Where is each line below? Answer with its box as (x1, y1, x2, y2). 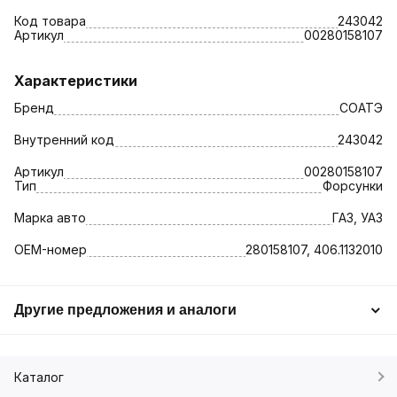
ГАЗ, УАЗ (332, 209, 383, 225)
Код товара (14, 12, 86, 28)
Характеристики (14, 71, 137, 90)
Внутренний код (14, 131, 114, 147)
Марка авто (14, 209, 86, 225)
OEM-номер (14, 241, 87, 257)
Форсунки (323, 177, 383, 193)
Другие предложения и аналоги (14, 301, 237, 317)
